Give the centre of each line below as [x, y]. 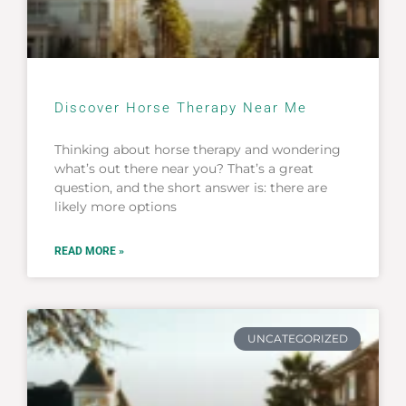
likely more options [116, 206]
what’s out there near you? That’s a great [184, 168]
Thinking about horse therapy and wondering [198, 149]
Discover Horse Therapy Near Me [181, 107]
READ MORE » [89, 251]
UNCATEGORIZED [297, 338]
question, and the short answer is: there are [191, 187]
